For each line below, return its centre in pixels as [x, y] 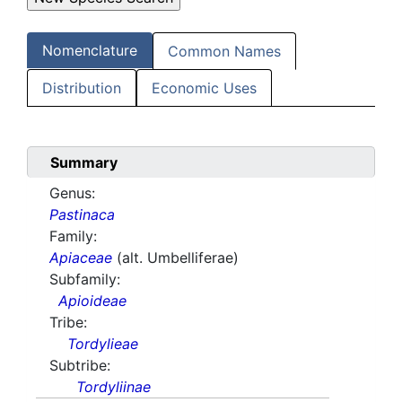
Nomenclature [90, 51]
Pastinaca [82, 215]
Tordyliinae [114, 387]
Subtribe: [80, 366]
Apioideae [92, 301]
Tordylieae [103, 344]
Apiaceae [81, 258]
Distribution [82, 88]
